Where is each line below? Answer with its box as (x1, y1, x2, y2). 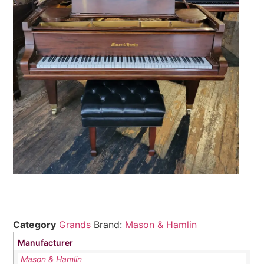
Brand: (94, 218, 126, 230)
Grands (59, 218, 91, 230)
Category (13, 218, 57, 230)
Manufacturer (18, 237, 74, 247)
